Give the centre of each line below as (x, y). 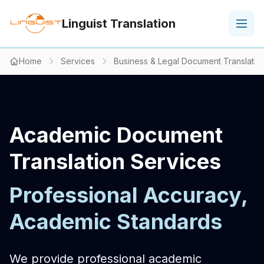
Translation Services (115, 161)
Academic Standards (116, 222)
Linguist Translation (118, 24)
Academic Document (116, 135)
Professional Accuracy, (128, 195)
